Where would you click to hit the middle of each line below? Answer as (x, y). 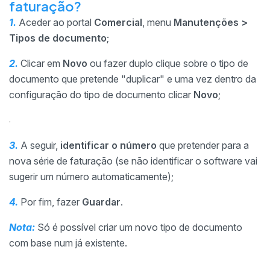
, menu (158, 22)
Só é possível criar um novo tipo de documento (139, 227)
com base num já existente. (68, 243)
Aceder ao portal (55, 22)
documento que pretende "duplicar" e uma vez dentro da (133, 79)
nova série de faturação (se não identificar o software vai (133, 161)
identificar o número (108, 145)
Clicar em (40, 63)
